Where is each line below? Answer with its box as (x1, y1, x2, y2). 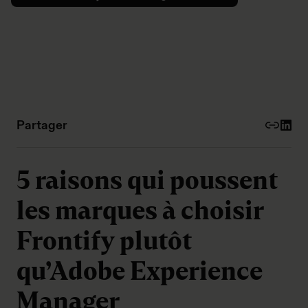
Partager (16, 117, 67, 133)
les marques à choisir (16, 195, 263, 226)
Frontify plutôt (16, 225, 192, 256)
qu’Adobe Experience (16, 255, 263, 287)
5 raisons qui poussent (16, 164, 278, 196)
